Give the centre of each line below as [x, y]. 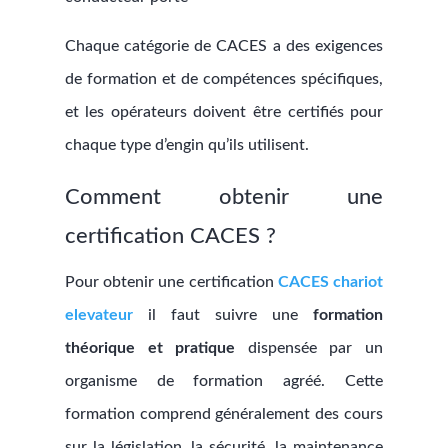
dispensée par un [309, 348]
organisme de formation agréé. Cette [224, 381]
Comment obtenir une [224, 197]
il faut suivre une [230, 315]
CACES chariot [330, 282]
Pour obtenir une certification [171, 282]
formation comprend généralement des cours [224, 414]
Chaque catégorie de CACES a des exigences [224, 46]
